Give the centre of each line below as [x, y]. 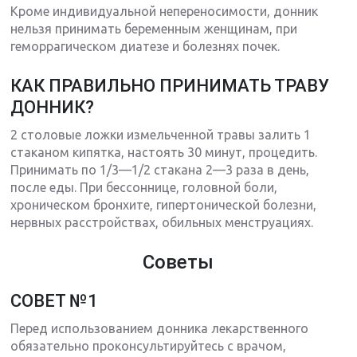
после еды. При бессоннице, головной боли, [144, 187]
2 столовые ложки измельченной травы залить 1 [161, 134]
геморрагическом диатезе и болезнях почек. [145, 46]
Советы [178, 262]
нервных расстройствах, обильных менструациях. [162, 222]
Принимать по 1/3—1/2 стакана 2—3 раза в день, [160, 169]
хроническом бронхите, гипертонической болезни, [164, 204]
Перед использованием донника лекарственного [160, 328]
